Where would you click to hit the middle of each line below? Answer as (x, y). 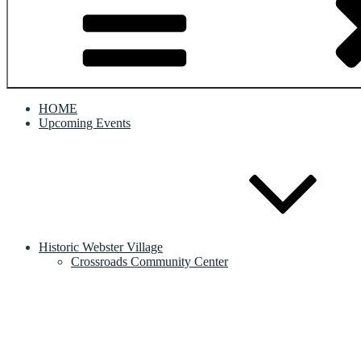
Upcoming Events (85, 123)
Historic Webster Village (101, 247)
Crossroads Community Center (149, 261)
